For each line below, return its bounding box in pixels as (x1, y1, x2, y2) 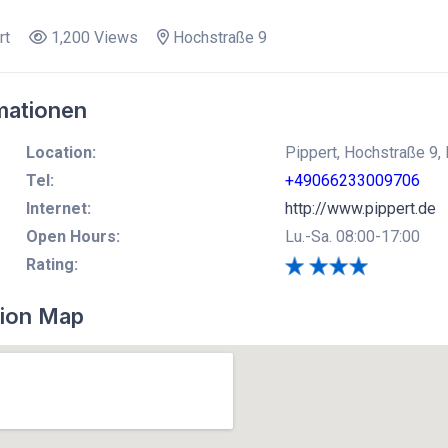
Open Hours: (25, 226, 120, 246)
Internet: (25, 198, 91, 218)
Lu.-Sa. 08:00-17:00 (284, 226, 420, 246)
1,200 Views (46, 27, 138, 47)
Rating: (25, 254, 78, 274)
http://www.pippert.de (284, 198, 436, 218)
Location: (25, 142, 96, 162)
